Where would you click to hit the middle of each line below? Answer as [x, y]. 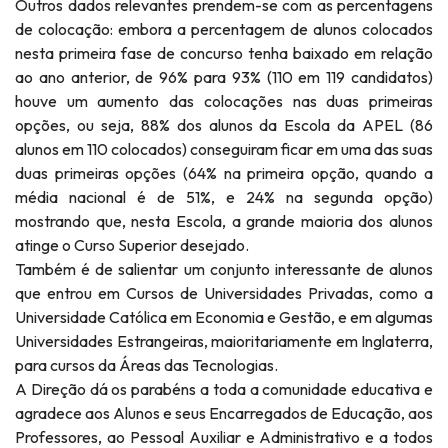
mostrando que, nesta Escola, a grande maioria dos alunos [224, 221]
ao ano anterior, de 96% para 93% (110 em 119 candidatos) [224, 77]
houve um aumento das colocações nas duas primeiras [224, 101]
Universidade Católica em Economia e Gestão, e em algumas [224, 317]
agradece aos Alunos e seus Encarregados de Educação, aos [224, 413]
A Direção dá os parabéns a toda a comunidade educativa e [224, 389]
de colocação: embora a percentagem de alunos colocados [224, 29]
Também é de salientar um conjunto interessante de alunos [224, 269]
